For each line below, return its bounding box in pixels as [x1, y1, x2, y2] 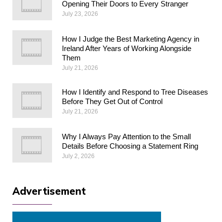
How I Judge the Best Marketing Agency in [62, 34, 199, 43]
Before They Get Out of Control [62, 97, 163, 106]
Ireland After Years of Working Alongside [62, 44, 191, 53]
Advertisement [12, 184, 86, 197]
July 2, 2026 [62, 152, 95, 160]
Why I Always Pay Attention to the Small [62, 132, 191, 141]
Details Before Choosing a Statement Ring [62, 141, 198, 150]
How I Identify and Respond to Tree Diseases [62, 87, 208, 96]
